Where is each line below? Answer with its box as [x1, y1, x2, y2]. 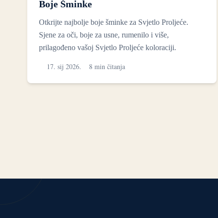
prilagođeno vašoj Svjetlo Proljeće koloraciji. [39, 43, 176, 52]
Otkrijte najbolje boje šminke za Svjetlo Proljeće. [39, 18, 188, 27]
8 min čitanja [89, 62, 125, 72]
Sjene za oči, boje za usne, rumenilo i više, [39, 31, 169, 39]
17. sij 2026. [47, 62, 81, 72]
